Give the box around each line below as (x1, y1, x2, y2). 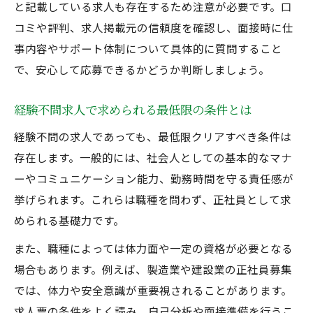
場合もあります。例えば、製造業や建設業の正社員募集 (14, 261, 292, 277)
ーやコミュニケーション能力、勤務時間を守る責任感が (14, 170, 293, 186)
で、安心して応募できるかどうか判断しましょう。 (14, 61, 270, 77)
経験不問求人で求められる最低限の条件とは (14, 101, 252, 118)
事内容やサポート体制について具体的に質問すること (14, 41, 282, 56)
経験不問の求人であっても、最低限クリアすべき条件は (14, 129, 291, 144)
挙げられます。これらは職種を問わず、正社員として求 (14, 191, 291, 207)
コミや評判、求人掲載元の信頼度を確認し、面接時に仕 (14, 20, 293, 35)
